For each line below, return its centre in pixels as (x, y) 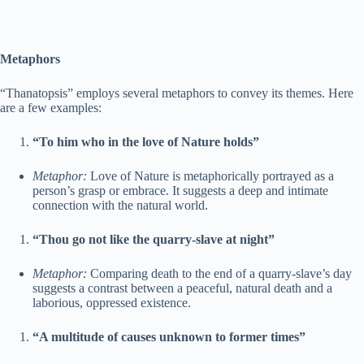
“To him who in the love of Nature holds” (146, 142)
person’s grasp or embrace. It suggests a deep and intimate (180, 191)
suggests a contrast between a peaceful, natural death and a (182, 288)
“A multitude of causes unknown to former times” (169, 337)
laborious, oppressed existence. (112, 303)
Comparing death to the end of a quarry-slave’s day (219, 274)
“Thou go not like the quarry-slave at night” (154, 240)
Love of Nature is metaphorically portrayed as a (210, 176)
